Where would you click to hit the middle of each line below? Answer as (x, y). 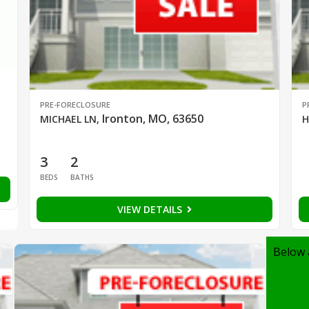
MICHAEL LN (68, 119)
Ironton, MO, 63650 (152, 118)
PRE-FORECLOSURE (75, 104)
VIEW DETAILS (151, 209)
